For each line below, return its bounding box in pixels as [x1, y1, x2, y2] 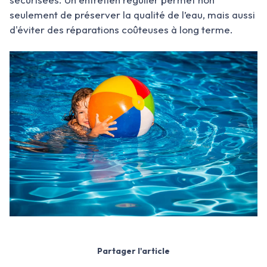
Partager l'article [97, 246, 170, 257]
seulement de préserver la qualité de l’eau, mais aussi [10, 8, 255, 21]
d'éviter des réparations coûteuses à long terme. [10, 23, 233, 36]
